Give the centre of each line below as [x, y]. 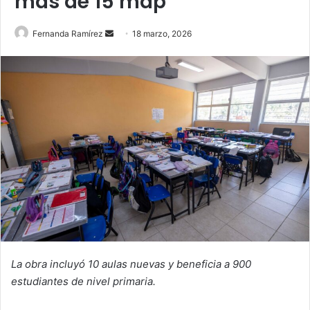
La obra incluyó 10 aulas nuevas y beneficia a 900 [131, 264]
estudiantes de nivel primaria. [83, 282]
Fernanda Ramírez [68, 33]
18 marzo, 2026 [162, 33]
